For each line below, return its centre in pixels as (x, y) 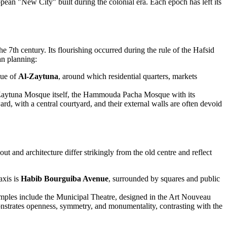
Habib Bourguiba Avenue (65, 178)
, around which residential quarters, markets (128, 77)
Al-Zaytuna (38, 77)
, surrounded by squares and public (164, 178)
